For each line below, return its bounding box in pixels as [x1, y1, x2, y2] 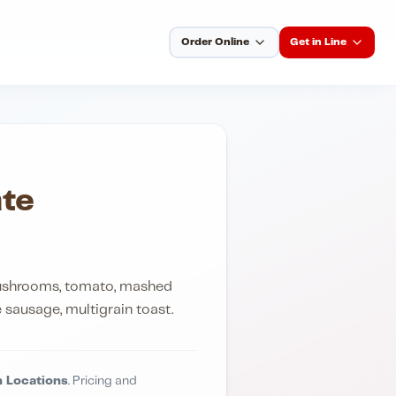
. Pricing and [68, 375, 137, 387]
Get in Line [290, 37, 346, 47]
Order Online [181, 37, 249, 47]
